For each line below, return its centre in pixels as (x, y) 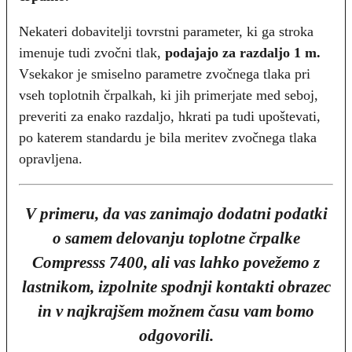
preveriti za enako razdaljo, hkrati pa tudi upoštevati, (170, 117)
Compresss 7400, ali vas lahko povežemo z (176, 263)
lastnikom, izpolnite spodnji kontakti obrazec (176, 287)
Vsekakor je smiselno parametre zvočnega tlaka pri (165, 74)
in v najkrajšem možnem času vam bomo (176, 312)
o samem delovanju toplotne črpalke (176, 238)
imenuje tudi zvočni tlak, (92, 53)
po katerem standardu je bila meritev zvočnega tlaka (168, 138)
